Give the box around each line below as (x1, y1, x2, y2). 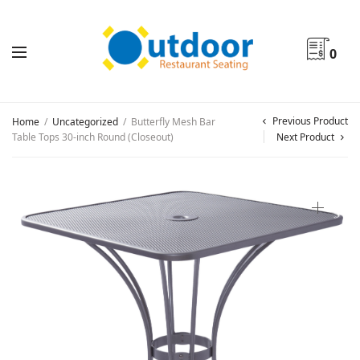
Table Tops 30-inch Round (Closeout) (12, 130, 174, 144)
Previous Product (272, 114, 348, 128)
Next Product (276, 130, 334, 144)
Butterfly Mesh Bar (129, 115, 215, 129)
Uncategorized (52, 115, 118, 129)
